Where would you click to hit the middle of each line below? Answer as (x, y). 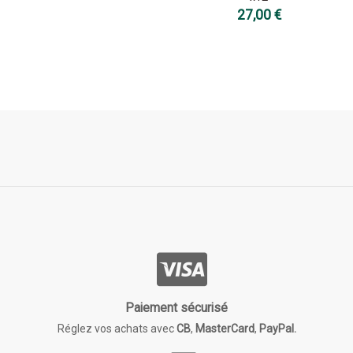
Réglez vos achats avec (117, 329)
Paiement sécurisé (176, 308)
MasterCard (225, 329)
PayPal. (277, 329)
